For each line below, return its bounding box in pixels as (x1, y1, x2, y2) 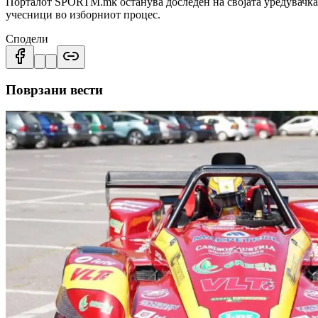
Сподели (6, 32, 48, 45)
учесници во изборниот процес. (6, 8, 160, 21)
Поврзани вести (6, 82, 103, 97)
